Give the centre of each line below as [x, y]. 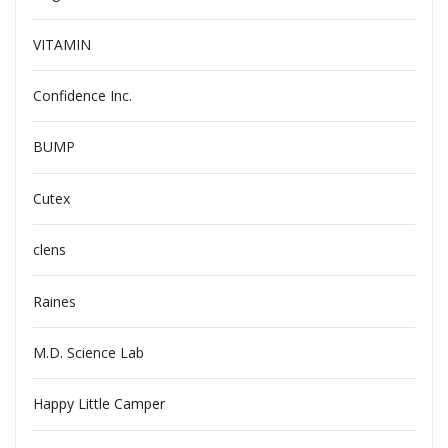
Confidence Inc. [82, 96]
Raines [54, 301]
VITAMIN [61, 44]
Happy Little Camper [98, 404]
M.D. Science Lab [88, 352]
